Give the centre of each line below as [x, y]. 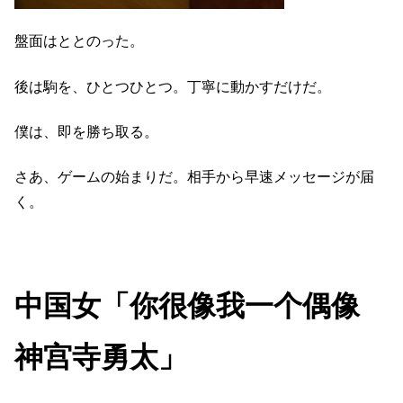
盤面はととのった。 [79, 41]
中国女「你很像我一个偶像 [201, 306]
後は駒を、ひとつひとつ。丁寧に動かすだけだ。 [173, 86]
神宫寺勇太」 [101, 358]
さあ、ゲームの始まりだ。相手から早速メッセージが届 [194, 177]
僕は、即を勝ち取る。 [86, 131]
